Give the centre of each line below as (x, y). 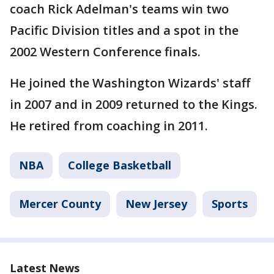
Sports (230, 203)
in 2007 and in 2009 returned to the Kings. (134, 104)
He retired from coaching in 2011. (109, 125)
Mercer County (60, 203)
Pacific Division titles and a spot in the (124, 30)
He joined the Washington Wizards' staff (130, 83)
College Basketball (120, 165)
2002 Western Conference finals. (105, 51)
